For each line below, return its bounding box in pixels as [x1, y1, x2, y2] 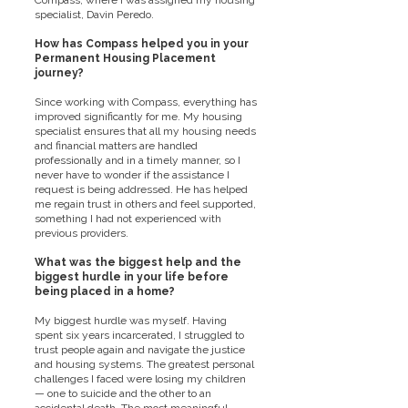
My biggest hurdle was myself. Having [35, 314, 227, 327]
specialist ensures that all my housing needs [35, 125, 256, 138]
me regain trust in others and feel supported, [35, 198, 256, 210]
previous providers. [35, 227, 128, 240]
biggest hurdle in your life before [35, 270, 229, 283]
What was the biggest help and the [35, 256, 241, 269]
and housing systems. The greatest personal [35, 358, 254, 371]
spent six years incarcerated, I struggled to [35, 329, 244, 342]
